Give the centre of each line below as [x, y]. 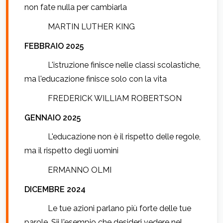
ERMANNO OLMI [80, 170]
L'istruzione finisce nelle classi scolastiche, [124, 65]
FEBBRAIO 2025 [54, 46]
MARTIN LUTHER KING [92, 27]
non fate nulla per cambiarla [76, 7]
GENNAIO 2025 [53, 117]
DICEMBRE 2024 [55, 189]
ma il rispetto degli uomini [71, 151]
